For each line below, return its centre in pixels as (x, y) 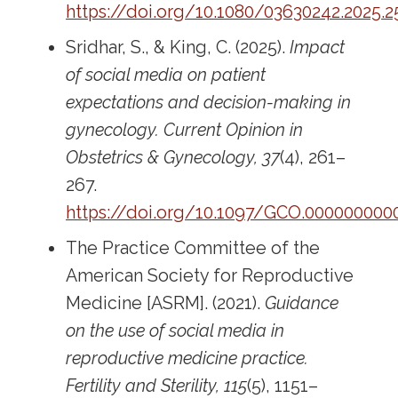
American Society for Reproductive (210, 275)
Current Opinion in (234, 130)
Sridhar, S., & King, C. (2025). (178, 47)
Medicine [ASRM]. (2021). (166, 303)
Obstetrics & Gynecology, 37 (173, 157)
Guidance (302, 303)
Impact (318, 47)
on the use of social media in (175, 330)
